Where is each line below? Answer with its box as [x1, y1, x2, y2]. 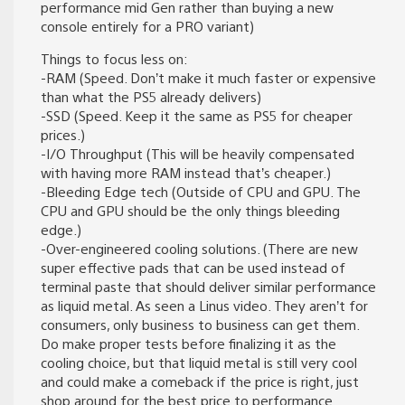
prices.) [41, 126, 85, 144]
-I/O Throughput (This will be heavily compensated [41, 145, 354, 163]
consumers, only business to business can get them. [41, 316, 359, 334]
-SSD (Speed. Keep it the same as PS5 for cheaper [41, 107, 353, 125]
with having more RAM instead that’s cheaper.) [41, 164, 331, 182]
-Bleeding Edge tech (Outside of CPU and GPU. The [41, 183, 361, 201]
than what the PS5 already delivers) [41, 88, 261, 106]
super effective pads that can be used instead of [41, 259, 345, 277]
